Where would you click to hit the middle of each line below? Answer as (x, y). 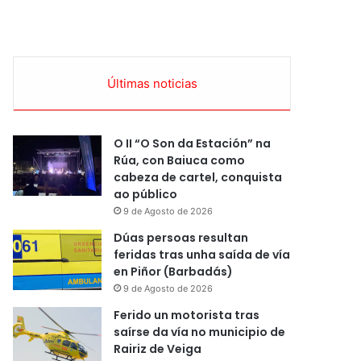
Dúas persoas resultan (181, 237)
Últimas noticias (152, 83)
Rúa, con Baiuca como (180, 160)
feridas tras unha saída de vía (202, 254)
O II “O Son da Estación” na (193, 143)
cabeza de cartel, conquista (198, 177)
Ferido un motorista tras (187, 315)
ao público (146, 194)
